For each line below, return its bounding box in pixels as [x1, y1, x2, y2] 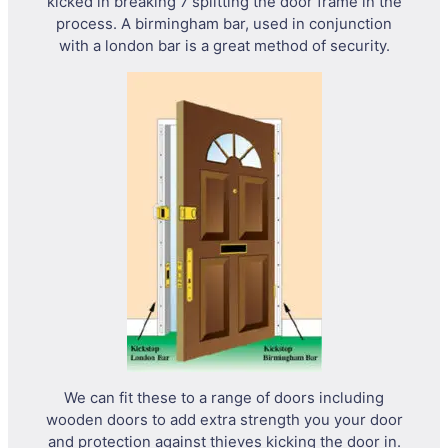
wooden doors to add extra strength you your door [45, 410, 403, 429]
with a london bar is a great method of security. [58, 37, 390, 56]
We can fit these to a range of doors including [64, 388, 384, 407]
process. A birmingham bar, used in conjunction [56, 15, 392, 34]
